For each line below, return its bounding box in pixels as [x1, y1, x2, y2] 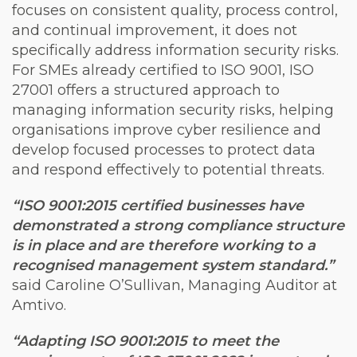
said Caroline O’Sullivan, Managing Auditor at [12, 277, 337, 294]
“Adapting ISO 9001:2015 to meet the [12, 332, 279, 350]
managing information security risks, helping [12, 101, 334, 119]
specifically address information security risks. [12, 41, 339, 59]
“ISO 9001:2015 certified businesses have [12, 197, 304, 214]
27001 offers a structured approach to [12, 81, 280, 99]
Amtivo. [12, 296, 66, 314]
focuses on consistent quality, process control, [12, 2, 338, 19]
